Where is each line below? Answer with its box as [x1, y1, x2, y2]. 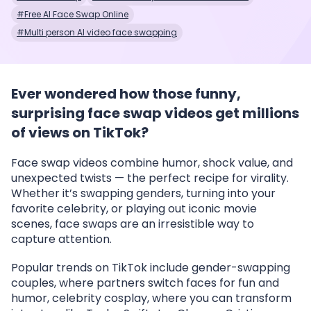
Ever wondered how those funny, [11, 84, 241, 103]
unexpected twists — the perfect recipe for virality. [11, 170, 289, 186]
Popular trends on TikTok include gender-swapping [11, 260, 290, 276]
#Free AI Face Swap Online [17, 8, 128, 20]
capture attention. [11, 231, 112, 247]
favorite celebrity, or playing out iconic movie [11, 201, 257, 217]
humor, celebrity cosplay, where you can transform [11, 290, 292, 306]
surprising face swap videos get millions [11, 103, 299, 123]
